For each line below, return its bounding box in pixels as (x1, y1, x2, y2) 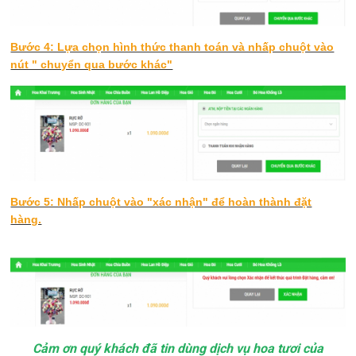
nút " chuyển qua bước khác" (10, 57, 173, 71)
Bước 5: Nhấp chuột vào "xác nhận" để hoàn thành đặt (10, 195, 312, 209)
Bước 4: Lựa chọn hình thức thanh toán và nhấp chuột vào (10, 40, 335, 53)
